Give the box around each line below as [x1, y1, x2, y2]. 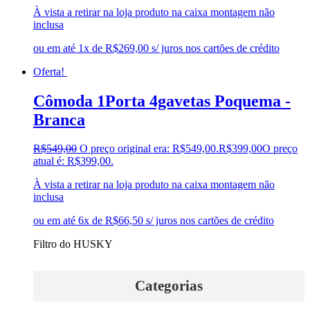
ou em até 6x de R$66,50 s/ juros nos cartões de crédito [33, 215, 274, 227]
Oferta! [33, 65, 64, 77]
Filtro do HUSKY [33, 238, 113, 250]
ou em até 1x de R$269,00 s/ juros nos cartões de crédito [33, 42, 280, 54]
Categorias [135, 277, 203, 294]
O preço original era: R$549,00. [80, 143, 219, 155]
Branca [33, 110, 85, 129]
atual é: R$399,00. [33, 155, 113, 167]
